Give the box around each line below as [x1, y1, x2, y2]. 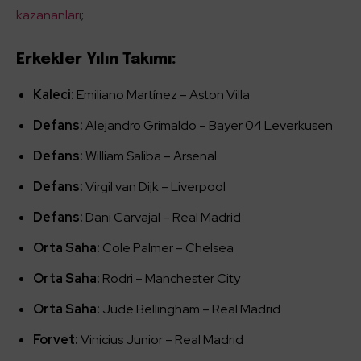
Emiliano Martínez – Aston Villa [74, 86, 250, 104]
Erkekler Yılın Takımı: [16, 52, 176, 68]
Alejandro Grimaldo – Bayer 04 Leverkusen [83, 117, 333, 135]
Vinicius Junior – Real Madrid [78, 331, 243, 349]
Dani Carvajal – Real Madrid [83, 209, 241, 226]
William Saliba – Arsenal [83, 147, 217, 165]
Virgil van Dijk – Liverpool [83, 178, 226, 196]
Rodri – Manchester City [100, 270, 240, 288]
